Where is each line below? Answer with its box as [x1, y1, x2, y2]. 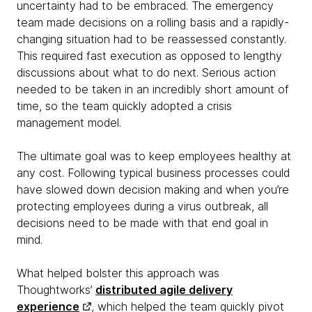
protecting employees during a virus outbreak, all [17, 198, 268, 213]
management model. [17, 115, 121, 130]
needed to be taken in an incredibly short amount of [17, 81, 289, 96]
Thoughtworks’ [17, 282, 95, 297]
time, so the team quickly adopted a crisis [17, 98, 232, 113]
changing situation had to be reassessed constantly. [17, 31, 286, 46]
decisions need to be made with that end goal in [17, 215, 268, 230]
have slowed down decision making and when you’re [17, 182, 289, 196]
